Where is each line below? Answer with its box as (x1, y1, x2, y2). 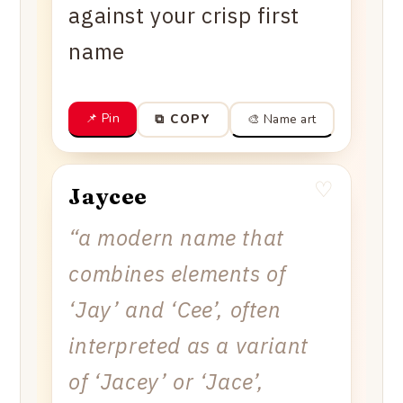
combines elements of (68, 258, 286, 288)
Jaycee (68, 183, 148, 210)
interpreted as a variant (68, 330, 309, 360)
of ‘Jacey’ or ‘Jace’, (68, 366, 265, 396)
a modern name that (78, 222, 284, 252)
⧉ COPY (154, 111, 211, 129)
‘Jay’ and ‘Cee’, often (68, 294, 282, 324)
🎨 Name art (246, 110, 317, 128)
